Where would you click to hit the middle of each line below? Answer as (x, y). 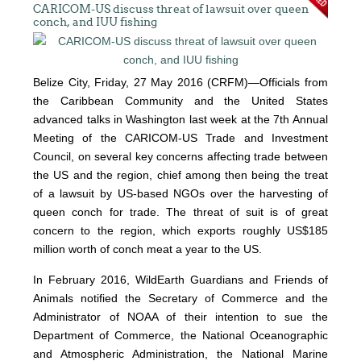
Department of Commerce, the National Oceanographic (180, 335)
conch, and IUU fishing (95, 21)
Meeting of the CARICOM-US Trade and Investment (180, 137)
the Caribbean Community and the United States (180, 100)
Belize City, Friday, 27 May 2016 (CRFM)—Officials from (180, 82)
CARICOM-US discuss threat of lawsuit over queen (171, 8)
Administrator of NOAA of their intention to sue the (180, 316)
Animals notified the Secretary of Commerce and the (180, 298)
